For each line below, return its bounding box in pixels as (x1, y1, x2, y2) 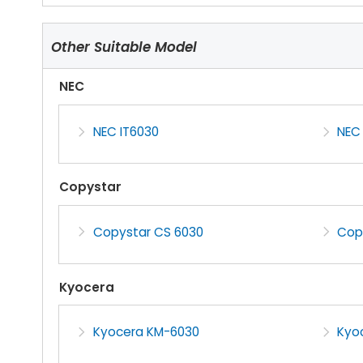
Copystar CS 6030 (92, 223, 203, 241)
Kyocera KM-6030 (92, 323, 199, 341)
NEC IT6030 (92, 123, 159, 141)
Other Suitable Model (51, 36, 197, 57)
